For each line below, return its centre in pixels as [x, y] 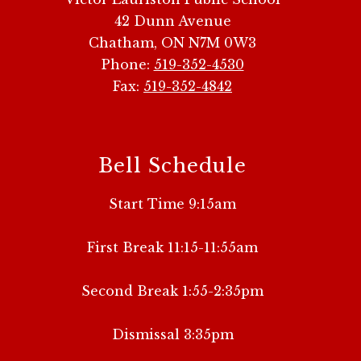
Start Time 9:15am [172, 204]
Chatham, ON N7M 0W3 [172, 43]
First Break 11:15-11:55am [172, 248]
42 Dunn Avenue [172, 21]
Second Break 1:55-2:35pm [172, 291]
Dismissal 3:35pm [172, 335]
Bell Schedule [172, 166]
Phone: [127, 65]
